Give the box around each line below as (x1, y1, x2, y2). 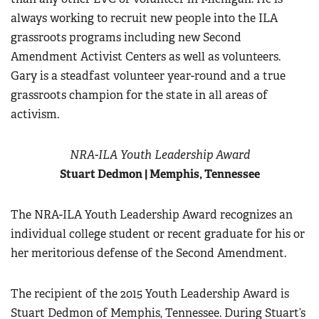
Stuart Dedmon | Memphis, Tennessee (59, 167, 260, 182)
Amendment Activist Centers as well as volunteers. (11, 49, 281, 64)
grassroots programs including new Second (11, 30, 241, 45)
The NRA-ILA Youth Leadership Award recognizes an (11, 207, 293, 222)
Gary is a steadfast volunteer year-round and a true (11, 68, 286, 83)
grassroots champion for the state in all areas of (11, 88, 268, 103)
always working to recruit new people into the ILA (11, 11, 278, 26)
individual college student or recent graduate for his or (11, 226, 305, 241)
